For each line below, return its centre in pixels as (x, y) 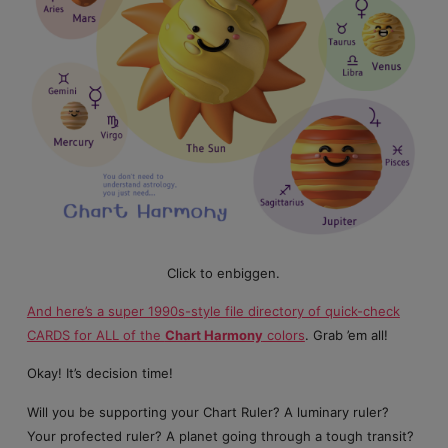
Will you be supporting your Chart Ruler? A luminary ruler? (207, 411)
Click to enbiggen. (224, 272)
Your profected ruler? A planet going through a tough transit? (220, 435)
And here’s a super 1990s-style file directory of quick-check (213, 310)
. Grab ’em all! (346, 334)
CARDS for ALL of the (95, 334)
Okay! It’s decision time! (99, 373)
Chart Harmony (213, 334)
